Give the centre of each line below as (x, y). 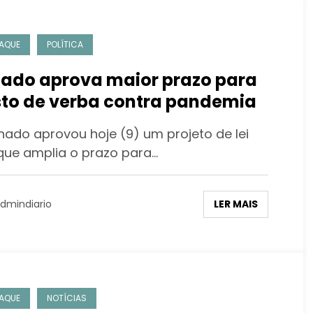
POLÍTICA (65, 44)
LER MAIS (235, 204)
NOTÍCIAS (66, 298)
